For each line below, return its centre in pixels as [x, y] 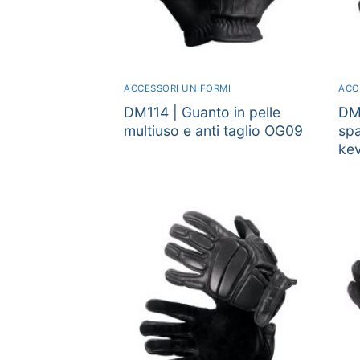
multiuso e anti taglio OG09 [213, 131]
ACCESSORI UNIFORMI [177, 89]
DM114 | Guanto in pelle [202, 112]
